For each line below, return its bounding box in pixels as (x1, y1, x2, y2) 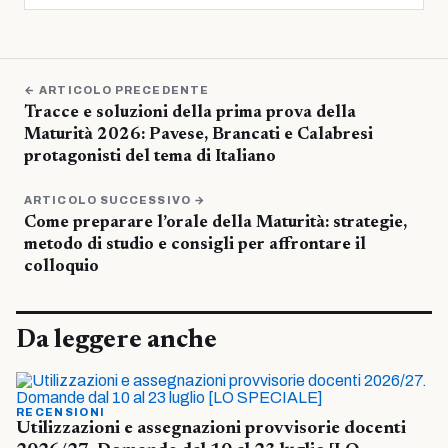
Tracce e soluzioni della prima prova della (24, 104, 356, 122)
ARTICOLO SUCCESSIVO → (24, 193, 207, 206)
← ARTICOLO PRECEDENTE (24, 83, 210, 96)
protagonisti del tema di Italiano (24, 148, 276, 166)
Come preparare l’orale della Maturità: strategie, (24, 214, 407, 232)
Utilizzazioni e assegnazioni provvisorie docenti (16, 419, 406, 438)
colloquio (24, 258, 99, 276)
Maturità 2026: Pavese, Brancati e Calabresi (24, 126, 373, 144)
